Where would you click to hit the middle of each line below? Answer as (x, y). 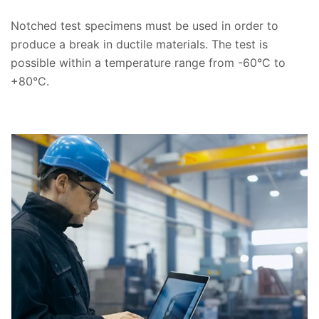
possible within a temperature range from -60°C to (148, 63)
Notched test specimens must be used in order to (145, 26)
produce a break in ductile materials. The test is (139, 45)
